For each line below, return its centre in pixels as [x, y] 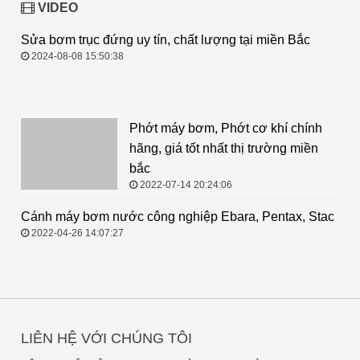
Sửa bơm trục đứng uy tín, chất [217, 40]
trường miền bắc [68, 149]
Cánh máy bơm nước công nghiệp [227, 217]
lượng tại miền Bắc [184, 60]
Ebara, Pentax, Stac [186, 237]
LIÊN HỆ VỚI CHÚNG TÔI [106, 339]
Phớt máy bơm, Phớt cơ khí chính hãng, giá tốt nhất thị [176, 129]
